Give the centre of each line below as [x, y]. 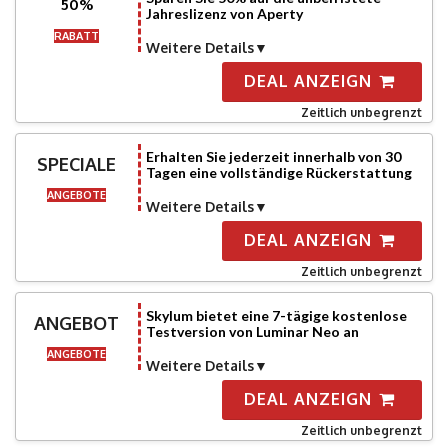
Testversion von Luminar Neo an [252, 331]
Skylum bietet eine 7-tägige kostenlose [276, 315]
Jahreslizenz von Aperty [224, 13]
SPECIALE [77, 163]
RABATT [77, 36]
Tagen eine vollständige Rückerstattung [278, 172]
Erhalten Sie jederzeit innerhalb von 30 [273, 156]
